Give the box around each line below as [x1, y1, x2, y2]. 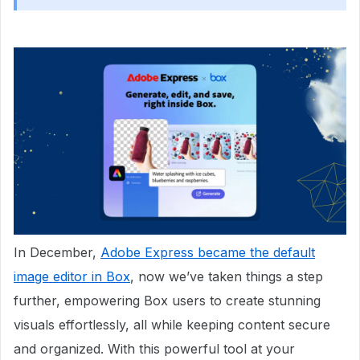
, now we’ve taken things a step [130, 268, 323, 284]
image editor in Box [14, 268, 130, 284]
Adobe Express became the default [100, 243, 315, 260]
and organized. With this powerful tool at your [14, 340, 295, 357]
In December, [14, 243, 100, 260]
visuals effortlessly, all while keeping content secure [14, 316, 330, 333]
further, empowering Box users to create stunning [14, 292, 321, 309]
